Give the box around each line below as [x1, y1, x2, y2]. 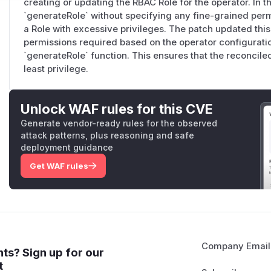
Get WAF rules [29, 161, 88, 171]
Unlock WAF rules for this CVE [21, 101, 214, 117]
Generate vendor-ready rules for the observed [21, 118, 218, 129]
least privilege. [23, 64, 88, 75]
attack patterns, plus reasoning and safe [21, 130, 195, 141]
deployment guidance [21, 142, 114, 153]
